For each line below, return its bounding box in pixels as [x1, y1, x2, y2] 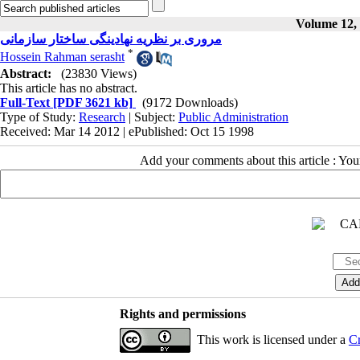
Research [79, 109, 125, 124]
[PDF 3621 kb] [50, 95, 133, 109]
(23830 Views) [61, 66, 137, 80]
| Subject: [125, 109, 178, 124]
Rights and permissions [119, 306, 246, 321]
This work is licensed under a [196, 332, 349, 346]
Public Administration [178, 109, 288, 124]
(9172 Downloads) [142, 95, 238, 109]
